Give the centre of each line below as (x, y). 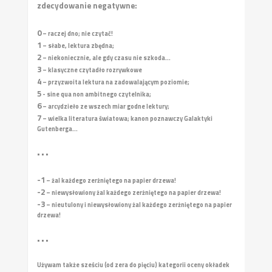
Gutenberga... (57, 129)
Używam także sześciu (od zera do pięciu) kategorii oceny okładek (133, 264)
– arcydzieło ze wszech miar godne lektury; (105, 106)
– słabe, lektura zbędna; (77, 46)
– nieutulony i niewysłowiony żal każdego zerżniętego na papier (138, 204)
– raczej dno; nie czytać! (77, 33)
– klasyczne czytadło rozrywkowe (91, 70)
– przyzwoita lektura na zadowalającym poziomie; (115, 82)
